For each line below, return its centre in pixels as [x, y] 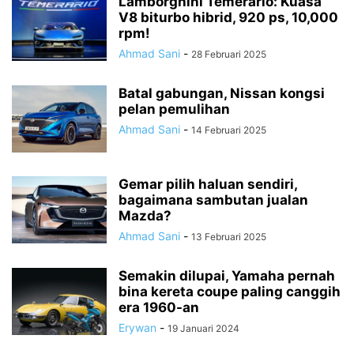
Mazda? [145, 216]
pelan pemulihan [174, 109]
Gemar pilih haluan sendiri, [208, 185]
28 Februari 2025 [229, 55]
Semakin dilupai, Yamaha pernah [227, 276]
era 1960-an [159, 308]
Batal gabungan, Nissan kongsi [222, 94]
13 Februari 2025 [229, 237]
